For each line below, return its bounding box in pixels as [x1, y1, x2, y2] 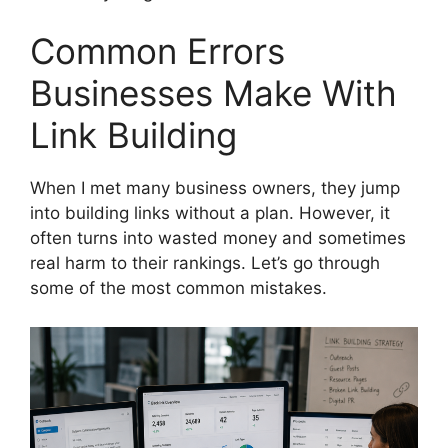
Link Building [30, 114, 237, 157]
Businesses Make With [30, 72, 397, 115]
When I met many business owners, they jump [30, 178, 400, 199]
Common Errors [30, 30, 285, 73]
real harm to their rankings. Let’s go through [30, 253, 380, 274]
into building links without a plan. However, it [30, 203, 390, 224]
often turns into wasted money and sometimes [30, 228, 406, 249]
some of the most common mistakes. [30, 278, 327, 299]
